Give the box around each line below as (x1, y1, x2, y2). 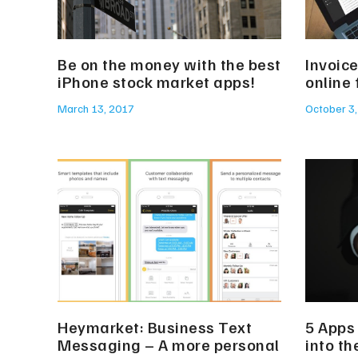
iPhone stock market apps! (58, 71, 256, 93)
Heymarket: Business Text (58, 316, 252, 338)
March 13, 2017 (58, 101, 134, 116)
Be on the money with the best (58, 54, 281, 75)
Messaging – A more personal (58, 334, 280, 356)
